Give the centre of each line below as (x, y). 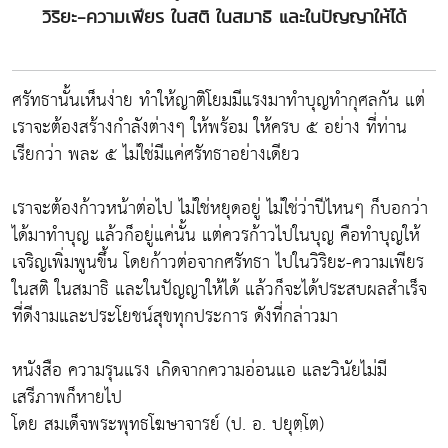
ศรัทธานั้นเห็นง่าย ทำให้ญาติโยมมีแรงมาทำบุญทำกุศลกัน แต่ (218, 100)
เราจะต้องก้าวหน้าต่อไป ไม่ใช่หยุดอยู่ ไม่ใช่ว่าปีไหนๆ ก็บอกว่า (220, 208)
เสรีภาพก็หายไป (67, 397)
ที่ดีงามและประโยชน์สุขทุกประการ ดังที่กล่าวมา (175, 316)
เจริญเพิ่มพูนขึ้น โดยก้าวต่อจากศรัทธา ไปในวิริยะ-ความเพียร (218, 262)
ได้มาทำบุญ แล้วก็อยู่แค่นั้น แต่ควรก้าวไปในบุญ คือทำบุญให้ (216, 235)
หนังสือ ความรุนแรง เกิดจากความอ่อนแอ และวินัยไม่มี (199, 370)
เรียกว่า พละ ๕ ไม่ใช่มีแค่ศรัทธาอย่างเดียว (156, 154)
